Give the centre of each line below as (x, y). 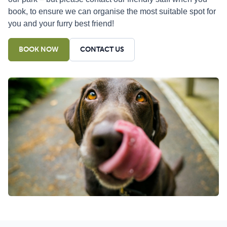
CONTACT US (102, 50)
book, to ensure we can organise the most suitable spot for (112, 12)
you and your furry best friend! (61, 24)
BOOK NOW (39, 50)
